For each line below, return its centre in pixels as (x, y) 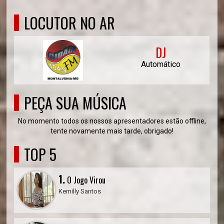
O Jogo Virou (85, 180)
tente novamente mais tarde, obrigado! (112, 131)
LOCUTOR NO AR (70, 23)
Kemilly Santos (80, 191)
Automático (161, 64)
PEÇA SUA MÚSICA (75, 103)
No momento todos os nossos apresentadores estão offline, (112, 121)
